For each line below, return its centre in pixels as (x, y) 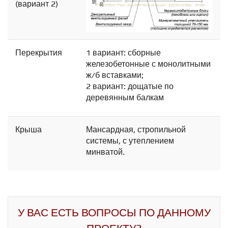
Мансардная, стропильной (136, 130)
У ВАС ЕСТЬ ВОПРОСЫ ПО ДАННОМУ (114, 213)
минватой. (105, 152)
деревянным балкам (125, 98)
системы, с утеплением (130, 141)
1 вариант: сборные (123, 53)
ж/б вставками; (115, 75)
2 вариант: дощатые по (130, 87)
